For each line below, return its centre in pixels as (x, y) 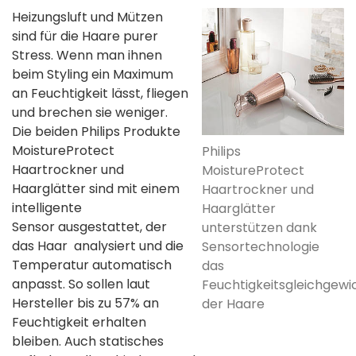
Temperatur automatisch (92, 265)
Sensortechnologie (261, 247)
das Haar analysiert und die (98, 246)
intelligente (47, 207)
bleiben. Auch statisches (88, 341)
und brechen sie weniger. (90, 112)
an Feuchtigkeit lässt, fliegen (100, 93)
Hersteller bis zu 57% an (85, 303)
